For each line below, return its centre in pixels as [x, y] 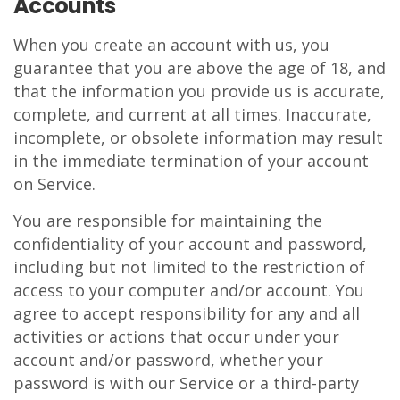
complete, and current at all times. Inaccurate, [192, 114]
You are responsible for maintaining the [168, 221]
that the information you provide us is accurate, [199, 91]
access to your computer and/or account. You [189, 290]
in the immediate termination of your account [191, 161]
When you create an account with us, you [171, 45]
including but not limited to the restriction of [189, 267]
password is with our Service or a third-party [186, 383]
